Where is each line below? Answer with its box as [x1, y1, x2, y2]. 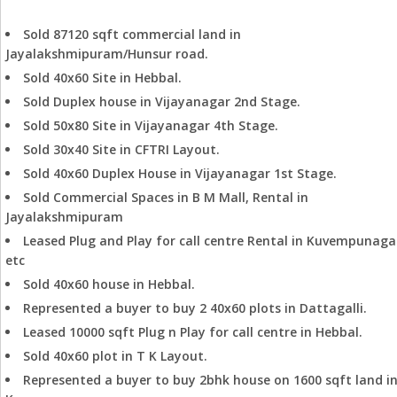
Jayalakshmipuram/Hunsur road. [5, 45, 208, 62]
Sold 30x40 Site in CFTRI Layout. [23, 141, 220, 158]
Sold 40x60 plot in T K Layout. [23, 347, 207, 364]
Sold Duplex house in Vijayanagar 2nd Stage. [23, 93, 300, 110]
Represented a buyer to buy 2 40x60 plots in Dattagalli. [23, 300, 367, 316]
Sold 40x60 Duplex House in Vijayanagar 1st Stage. [23, 165, 337, 182]
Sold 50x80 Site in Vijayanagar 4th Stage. [23, 117, 278, 134]
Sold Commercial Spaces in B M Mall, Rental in [23, 189, 308, 206]
